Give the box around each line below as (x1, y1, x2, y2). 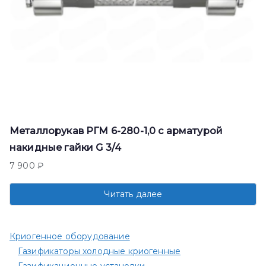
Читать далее (103, 189, 163, 200)
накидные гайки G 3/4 (9, 142, 122, 154)
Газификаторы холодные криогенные (18, 246, 181, 257)
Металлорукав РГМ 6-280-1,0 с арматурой (9, 125, 223, 137)
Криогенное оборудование (9, 231, 130, 242)
